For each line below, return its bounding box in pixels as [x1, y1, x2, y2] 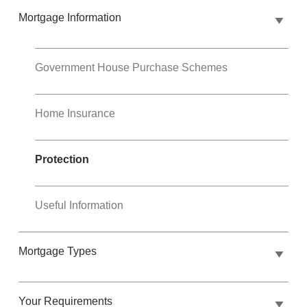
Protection [35, 153, 90, 166]
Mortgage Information [19, 12, 122, 24]
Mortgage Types [19, 245, 97, 258]
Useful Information [35, 199, 124, 212]
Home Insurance [35, 108, 116, 120]
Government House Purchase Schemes [35, 62, 228, 74]
